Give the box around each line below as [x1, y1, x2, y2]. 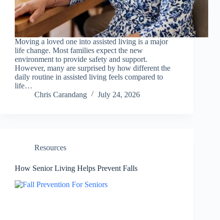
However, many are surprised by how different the [15, 64, 170, 73]
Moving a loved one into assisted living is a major [15, 37, 168, 46]
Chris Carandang [34, 90, 87, 99]
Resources [34, 143, 66, 152]
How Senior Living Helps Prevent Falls [15, 164, 137, 173]
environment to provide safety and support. [15, 55, 147, 64]
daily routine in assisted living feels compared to [15, 73, 163, 82]
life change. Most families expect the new [15, 46, 143, 55]
